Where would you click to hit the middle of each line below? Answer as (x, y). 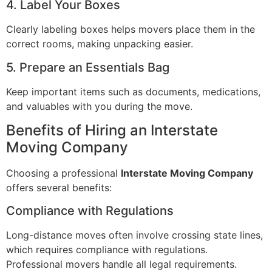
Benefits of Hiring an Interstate (112, 130)
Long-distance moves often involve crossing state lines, (134, 235)
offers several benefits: (59, 187)
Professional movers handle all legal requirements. (121, 264)
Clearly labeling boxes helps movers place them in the (131, 29)
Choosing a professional (63, 173)
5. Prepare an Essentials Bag (88, 67)
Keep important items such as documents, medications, (133, 91)
